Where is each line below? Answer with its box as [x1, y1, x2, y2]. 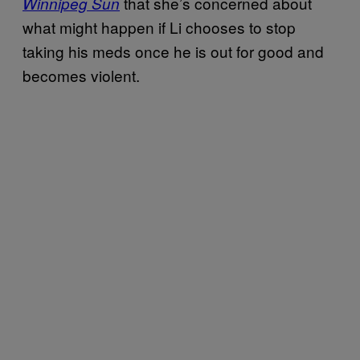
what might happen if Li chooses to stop [22, 16, 296, 38]
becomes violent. [22, 64, 140, 86]
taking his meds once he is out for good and [22, 40, 324, 62]
